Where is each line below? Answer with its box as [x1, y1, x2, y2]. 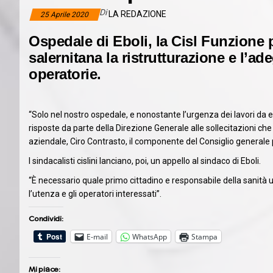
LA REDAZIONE [108, 9, 166, 19]
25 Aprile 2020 [40, 10, 90, 19]
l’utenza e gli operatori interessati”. [29, 189, 161, 199]
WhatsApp [132, 231, 167, 242]
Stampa [191, 231, 218, 242]
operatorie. [29, 66, 101, 83]
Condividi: [29, 213, 63, 224]
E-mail [87, 231, 108, 242]
